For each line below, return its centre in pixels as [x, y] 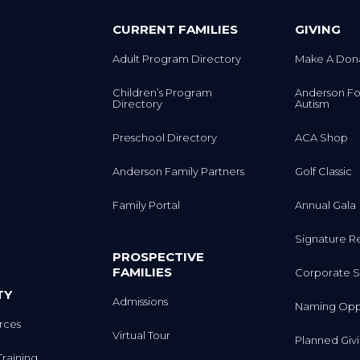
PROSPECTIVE [159, 256]
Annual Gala [325, 205]
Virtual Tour [142, 335]
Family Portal [147, 205]
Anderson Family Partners [179, 172]
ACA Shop [321, 138]
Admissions [141, 301]
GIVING [317, 30]
